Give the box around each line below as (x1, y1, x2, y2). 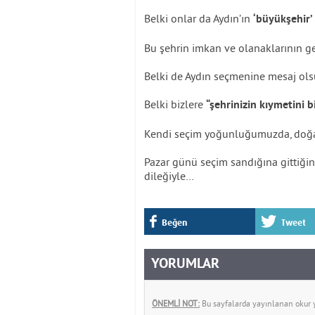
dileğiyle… (144, 169, 196, 183)
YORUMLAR (151, 255, 219, 274)
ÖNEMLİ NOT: (152, 298, 200, 309)
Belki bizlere (144, 97, 206, 111)
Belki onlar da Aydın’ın (144, 11, 253, 25)
